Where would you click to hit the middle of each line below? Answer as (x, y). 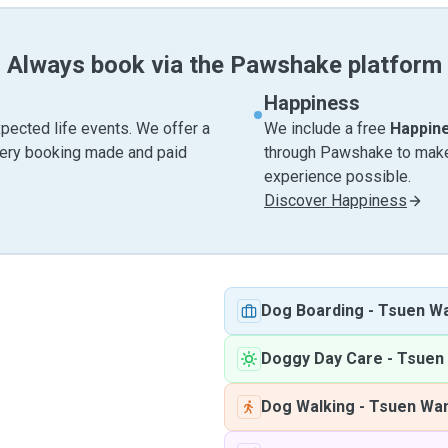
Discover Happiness (335, 200)
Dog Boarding (312, 310)
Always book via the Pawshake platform (224, 65)
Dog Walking (308, 406)
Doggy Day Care (322, 358)
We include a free (327, 128)
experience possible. (337, 176)
